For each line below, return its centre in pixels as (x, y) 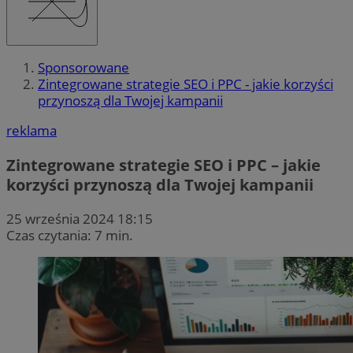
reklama (32, 131)
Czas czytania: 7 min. (70, 235)
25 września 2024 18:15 (80, 218)
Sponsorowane (84, 68)
